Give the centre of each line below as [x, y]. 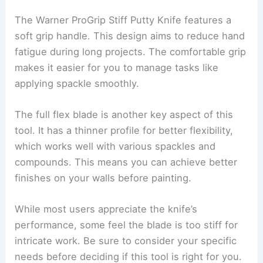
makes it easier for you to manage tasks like [117, 67]
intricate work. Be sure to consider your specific [126, 241]
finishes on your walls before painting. [103, 178]
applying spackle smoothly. [77, 83]
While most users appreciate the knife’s [106, 209]
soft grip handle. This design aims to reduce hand [130, 36]
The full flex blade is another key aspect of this [124, 114]
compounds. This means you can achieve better [126, 162]
